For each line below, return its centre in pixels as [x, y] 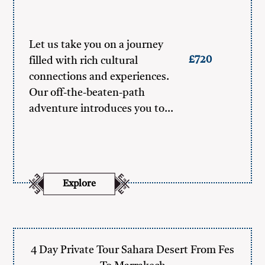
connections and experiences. [99, 77]
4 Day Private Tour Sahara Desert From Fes [132, 250]
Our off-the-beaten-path [87, 93]
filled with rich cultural [84, 61]
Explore [80, 184]
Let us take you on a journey [96, 45]
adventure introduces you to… [101, 109]
